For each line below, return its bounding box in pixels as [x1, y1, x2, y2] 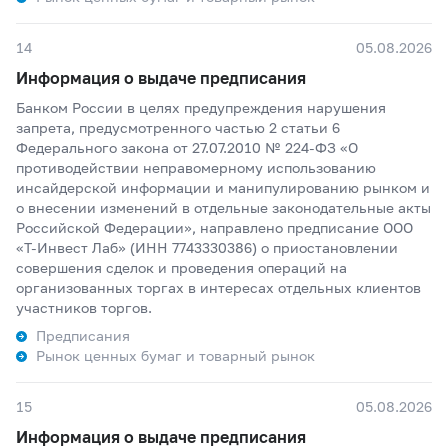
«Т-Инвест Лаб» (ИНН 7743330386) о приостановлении [16, 239, 398, 256]
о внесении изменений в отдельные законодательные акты [16, 199, 431, 216]
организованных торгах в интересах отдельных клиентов [16, 279, 421, 296]
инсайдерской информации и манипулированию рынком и [16, 179, 430, 196]
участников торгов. [16, 299, 152, 316]
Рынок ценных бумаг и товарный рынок [36, 347, 315, 364]
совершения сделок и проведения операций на [16, 259, 347, 276]
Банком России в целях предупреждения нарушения [16, 99, 386, 116]
